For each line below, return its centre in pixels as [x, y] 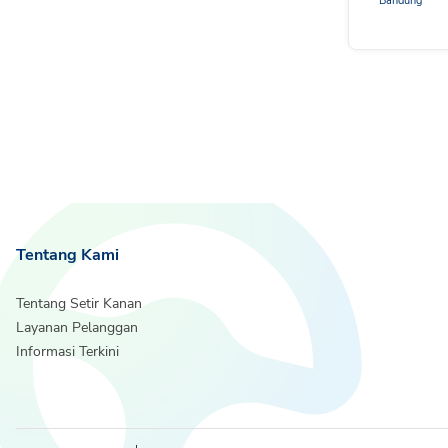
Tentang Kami [67, 255]
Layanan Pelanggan [77, 327]
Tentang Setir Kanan [79, 303]
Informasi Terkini [67, 351]
